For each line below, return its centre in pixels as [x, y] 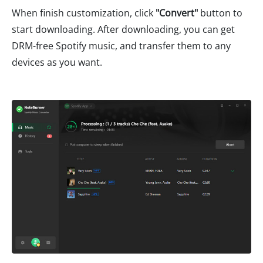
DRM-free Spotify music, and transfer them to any [121, 46]
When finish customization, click [84, 13]
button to [220, 13]
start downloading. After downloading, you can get [123, 30]
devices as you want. [57, 63]
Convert [177, 13]
